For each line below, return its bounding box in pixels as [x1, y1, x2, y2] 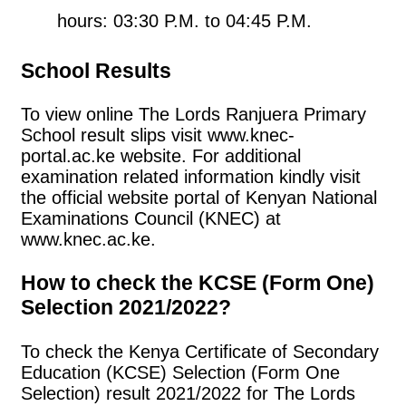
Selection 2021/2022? [21, 295, 231, 320]
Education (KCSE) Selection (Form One [21, 362, 340, 382]
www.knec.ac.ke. [21, 228, 156, 249]
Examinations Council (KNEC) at [21, 208, 281, 228]
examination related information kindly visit [21, 166, 361, 187]
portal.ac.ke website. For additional [21, 145, 301, 166]
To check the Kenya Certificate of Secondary [21, 341, 379, 362]
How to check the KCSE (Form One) [21, 271, 374, 295]
